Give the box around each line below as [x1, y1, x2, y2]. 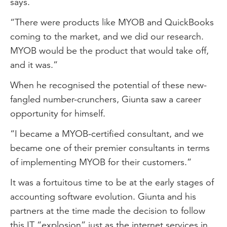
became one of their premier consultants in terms [10, 142, 210, 154]
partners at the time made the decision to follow [10, 205, 205, 216]
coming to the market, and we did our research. [10, 30, 204, 42]
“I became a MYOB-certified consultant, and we [10, 128, 204, 139]
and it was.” [10, 59, 58, 70]
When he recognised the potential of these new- [10, 79, 207, 91]
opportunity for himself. [10, 107, 105, 119]
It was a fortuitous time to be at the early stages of [10, 176, 214, 188]
